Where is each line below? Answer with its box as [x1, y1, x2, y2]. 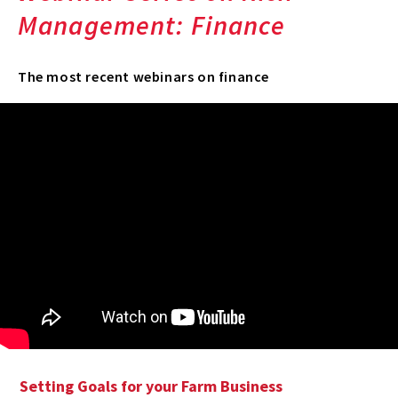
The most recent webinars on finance [18, 68, 269, 85]
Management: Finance [18, 8, 292, 42]
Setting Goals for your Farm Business [20, 376, 283, 396]
